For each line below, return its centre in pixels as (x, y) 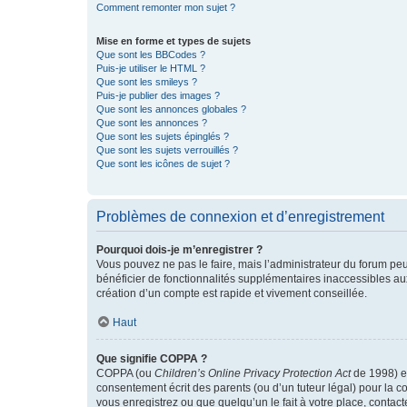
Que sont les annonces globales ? (171, 109)
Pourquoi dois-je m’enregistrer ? (179, 250)
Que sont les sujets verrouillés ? (167, 150)
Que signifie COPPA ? (152, 359)
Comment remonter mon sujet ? (166, 7)
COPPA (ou (125, 373)
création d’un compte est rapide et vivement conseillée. (232, 293)
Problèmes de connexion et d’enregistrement (240, 217)
